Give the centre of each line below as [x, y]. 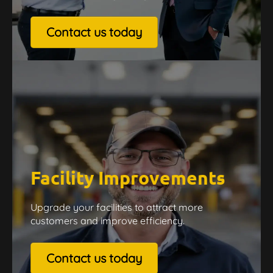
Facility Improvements [128, 177]
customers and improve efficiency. [108, 220]
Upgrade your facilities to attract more [117, 207]
